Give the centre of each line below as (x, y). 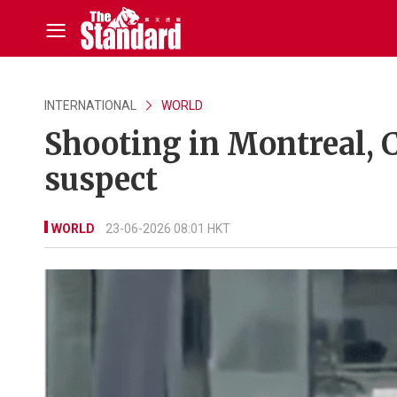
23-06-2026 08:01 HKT (168, 229)
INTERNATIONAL (90, 105)
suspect (101, 180)
